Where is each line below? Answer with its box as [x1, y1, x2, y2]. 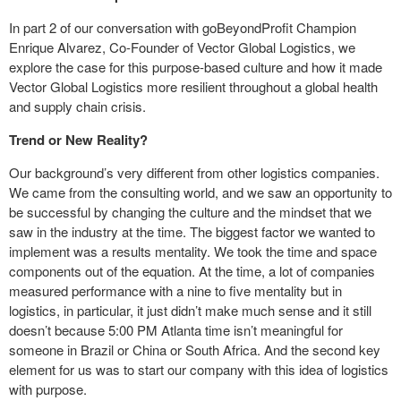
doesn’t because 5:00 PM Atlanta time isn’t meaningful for [9, 320, 343, 339]
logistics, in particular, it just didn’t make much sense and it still [9, 300, 371, 320]
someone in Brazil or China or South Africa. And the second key [9, 339, 380, 359]
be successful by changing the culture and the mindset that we [9, 201, 371, 221]
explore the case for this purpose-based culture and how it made [9, 56, 382, 76]
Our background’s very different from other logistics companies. [9, 162, 380, 182]
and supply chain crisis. [9, 96, 146, 115]
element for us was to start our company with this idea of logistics [9, 359, 388, 379]
